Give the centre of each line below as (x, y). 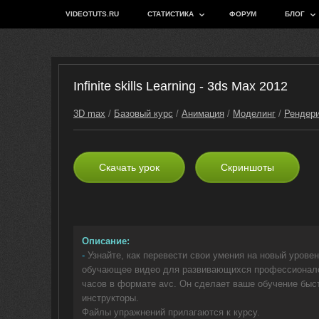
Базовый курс (143, 114)
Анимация (203, 114)
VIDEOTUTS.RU (92, 14)
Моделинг (254, 114)
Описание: (106, 241)
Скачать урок (129, 167)
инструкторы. (110, 298)
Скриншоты (247, 167)
